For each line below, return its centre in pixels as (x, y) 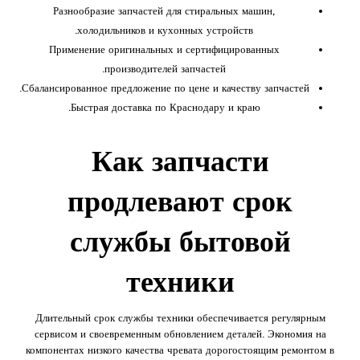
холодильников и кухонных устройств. (165, 30)
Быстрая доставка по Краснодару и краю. (165, 107)
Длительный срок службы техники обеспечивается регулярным (180, 317)
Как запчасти (180, 161)
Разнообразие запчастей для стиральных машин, (164, 10)
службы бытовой (180, 241)
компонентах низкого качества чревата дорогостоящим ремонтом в (180, 350)
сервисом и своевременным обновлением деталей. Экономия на (180, 333)
